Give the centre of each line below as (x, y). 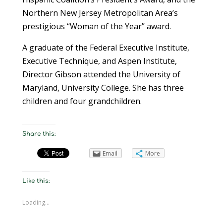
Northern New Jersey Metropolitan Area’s (100, 13)
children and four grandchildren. (82, 101)
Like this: (36, 181)
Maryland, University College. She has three (103, 87)
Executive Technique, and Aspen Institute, (99, 61)
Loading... (36, 202)
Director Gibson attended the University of (101, 74)
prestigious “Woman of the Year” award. (96, 26)
